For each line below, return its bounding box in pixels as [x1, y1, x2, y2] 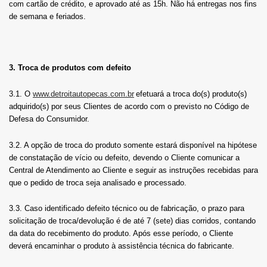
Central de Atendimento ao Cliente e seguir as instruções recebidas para [9, 165, 258, 175]
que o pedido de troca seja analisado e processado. [9, 178, 187, 187]
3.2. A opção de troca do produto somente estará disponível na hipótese [9, 140, 257, 150]
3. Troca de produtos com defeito [9, 63, 131, 73]
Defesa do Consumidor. [9, 114, 89, 123]
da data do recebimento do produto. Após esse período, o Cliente [9, 229, 233, 238]
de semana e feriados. [9, 12, 86, 21]
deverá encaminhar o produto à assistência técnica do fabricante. [9, 241, 234, 251]
